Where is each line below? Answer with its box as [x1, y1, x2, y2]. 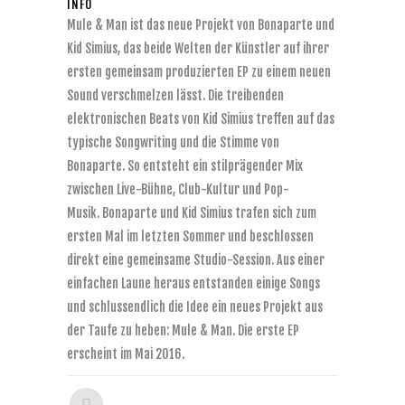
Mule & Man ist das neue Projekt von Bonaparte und [67, 17, 334, 33]
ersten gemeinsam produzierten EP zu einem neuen [67, 64, 331, 80]
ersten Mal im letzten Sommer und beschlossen [67, 229, 314, 244]
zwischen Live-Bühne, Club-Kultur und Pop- [67, 182, 289, 197]
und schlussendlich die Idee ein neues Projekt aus [67, 299, 323, 315]
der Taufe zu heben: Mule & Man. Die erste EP [67, 323, 299, 338]
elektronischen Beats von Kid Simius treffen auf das [67, 111, 334, 127]
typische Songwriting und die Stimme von [67, 135, 279, 150]
